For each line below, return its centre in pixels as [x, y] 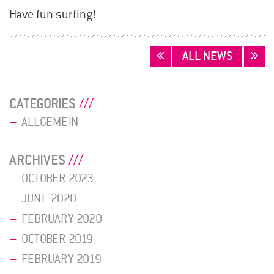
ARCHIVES [37, 160]
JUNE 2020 [49, 198]
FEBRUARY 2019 [61, 259]
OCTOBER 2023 [58, 178]
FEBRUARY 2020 [62, 219]
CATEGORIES [43, 104]
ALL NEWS [207, 56]
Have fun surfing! [53, 15]
